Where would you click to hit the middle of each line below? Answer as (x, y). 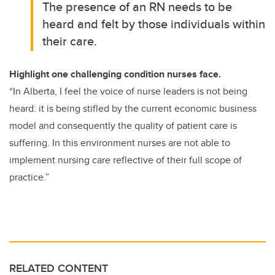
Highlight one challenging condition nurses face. (115, 74)
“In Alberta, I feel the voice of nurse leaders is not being (128, 91)
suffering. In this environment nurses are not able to (120, 143)
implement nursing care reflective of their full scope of (126, 160)
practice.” (29, 177)
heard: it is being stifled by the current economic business (133, 109)
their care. (70, 41)
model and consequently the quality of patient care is (123, 126)
